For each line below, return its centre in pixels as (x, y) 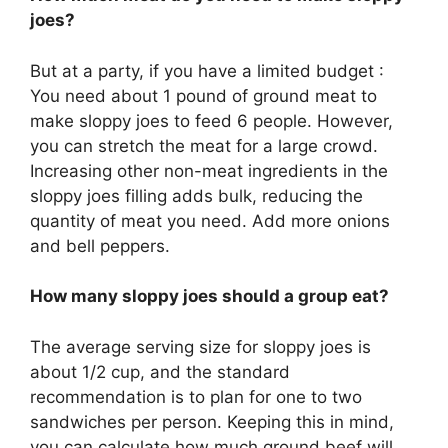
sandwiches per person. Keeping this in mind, (212, 421)
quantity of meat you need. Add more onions (210, 220)
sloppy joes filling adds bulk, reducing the (196, 195)
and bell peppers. (100, 245)
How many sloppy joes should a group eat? (209, 296)
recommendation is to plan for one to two (196, 396)
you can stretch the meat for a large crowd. (204, 145)
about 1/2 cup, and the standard (160, 371)
